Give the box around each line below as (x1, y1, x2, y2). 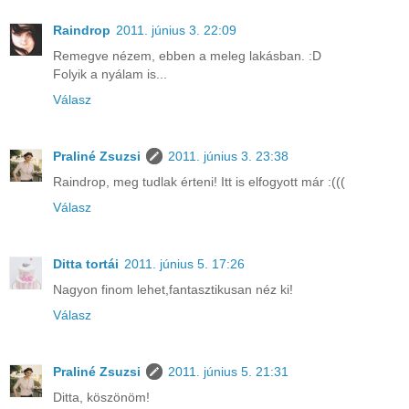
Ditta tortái (53, 256, 119, 271)
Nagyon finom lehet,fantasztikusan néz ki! (53, 281, 293, 297)
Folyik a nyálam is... (53, 66, 167, 81)
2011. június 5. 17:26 (124, 256, 245, 271)
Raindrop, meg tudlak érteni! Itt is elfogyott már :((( (53, 173, 345, 189)
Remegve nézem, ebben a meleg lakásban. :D (53, 47, 321, 63)
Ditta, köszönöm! (53, 389, 150, 404)
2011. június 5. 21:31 (168, 363, 288, 379)
